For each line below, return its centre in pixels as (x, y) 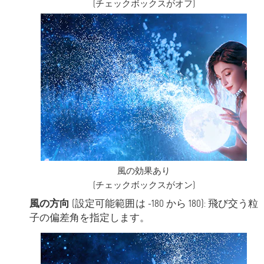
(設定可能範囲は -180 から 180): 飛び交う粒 (164, 204)
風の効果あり (144, 171)
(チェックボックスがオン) (144, 186)
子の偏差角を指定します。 (90, 218)
